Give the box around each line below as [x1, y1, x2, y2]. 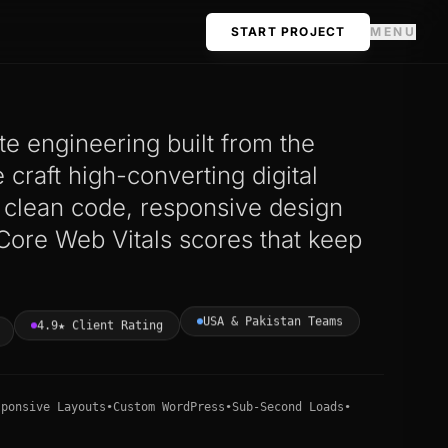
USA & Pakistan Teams [203, 319, 343, 334]
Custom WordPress [113, 400, 226, 414]
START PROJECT [230, 23, 346, 39]
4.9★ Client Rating [37, 323, 163, 338]
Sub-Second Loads [232, 400, 345, 414]
